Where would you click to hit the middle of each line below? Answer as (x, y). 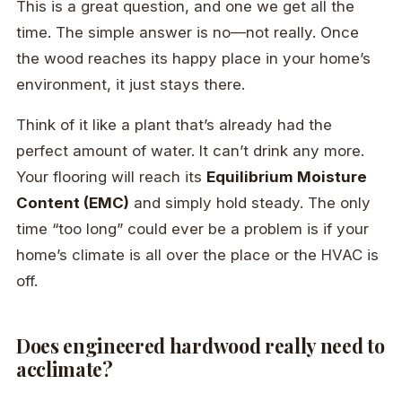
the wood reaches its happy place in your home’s (193, 58)
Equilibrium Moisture (287, 177)
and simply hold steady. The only (250, 203)
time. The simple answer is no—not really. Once (188, 32)
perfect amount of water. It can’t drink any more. (190, 151)
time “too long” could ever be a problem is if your (192, 229)
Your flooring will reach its (111, 177)
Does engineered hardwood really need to (201, 345)
